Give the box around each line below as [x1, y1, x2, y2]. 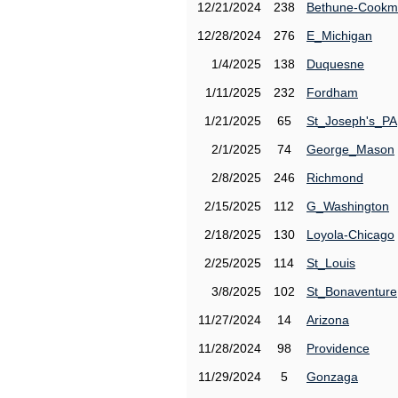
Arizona [306, 313, 349, 327]
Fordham [306, 85, 358, 99]
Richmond [306, 171, 363, 185]
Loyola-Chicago [306, 227, 394, 242]
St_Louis [306, 256, 355, 270]
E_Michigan [306, 28, 372, 43]
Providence [306, 341, 370, 355]
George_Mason [306, 142, 394, 156]
